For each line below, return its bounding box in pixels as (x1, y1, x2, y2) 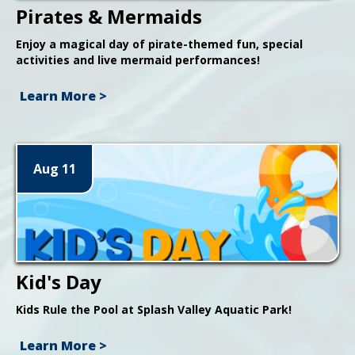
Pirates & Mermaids (16, 2, 202, 29)
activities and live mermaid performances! (16, 52, 260, 67)
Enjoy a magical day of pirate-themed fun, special (16, 36, 303, 52)
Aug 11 (33, 159, 76, 177)
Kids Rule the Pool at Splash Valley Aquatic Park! (16, 301, 292, 317)
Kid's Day (16, 268, 101, 295)
